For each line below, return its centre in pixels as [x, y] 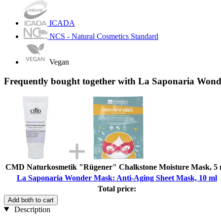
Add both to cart [31, 200]
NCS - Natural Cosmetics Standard [104, 37]
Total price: [117, 188]
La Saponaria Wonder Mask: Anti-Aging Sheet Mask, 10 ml [117, 178]
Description [31, 209]
